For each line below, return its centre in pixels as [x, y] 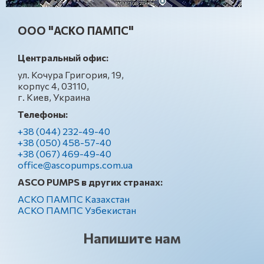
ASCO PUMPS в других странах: [90, 182]
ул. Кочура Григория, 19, [71, 75]
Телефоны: [43, 114]
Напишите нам [132, 239]
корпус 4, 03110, [53, 86]
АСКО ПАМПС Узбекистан [77, 210]
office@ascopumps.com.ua [75, 165]
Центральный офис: [63, 57]
